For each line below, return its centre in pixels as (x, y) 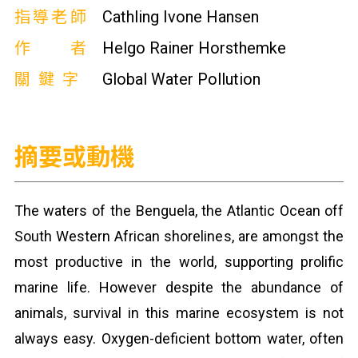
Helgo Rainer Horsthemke (194, 48)
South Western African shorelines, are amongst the (179, 236)
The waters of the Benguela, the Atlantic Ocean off (179, 211)
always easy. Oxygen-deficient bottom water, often (179, 338)
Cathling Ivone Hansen (180, 17)
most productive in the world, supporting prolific (179, 262)
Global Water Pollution (181, 79)
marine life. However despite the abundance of (179, 287)
